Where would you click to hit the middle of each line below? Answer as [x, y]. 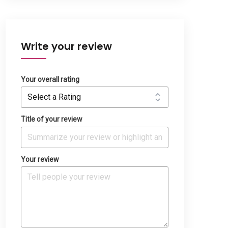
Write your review [66, 46]
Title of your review [52, 119]
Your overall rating [50, 79]
